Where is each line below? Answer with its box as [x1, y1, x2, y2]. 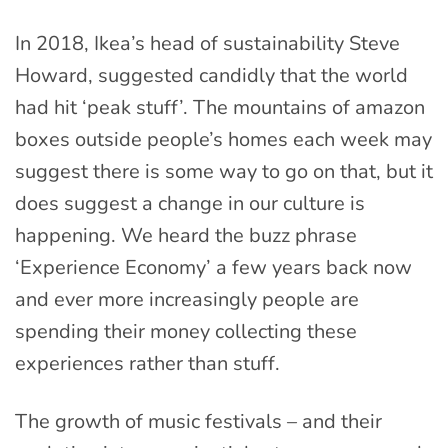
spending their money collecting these [15, 318, 357, 346]
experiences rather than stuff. [15, 350, 280, 378]
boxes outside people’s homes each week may [15, 126, 432, 154]
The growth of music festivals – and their [15, 408, 382, 436]
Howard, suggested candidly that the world [15, 62, 408, 90]
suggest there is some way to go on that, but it [15, 158, 433, 186]
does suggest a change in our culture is [15, 190, 365, 218]
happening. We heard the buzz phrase [15, 222, 357, 250]
